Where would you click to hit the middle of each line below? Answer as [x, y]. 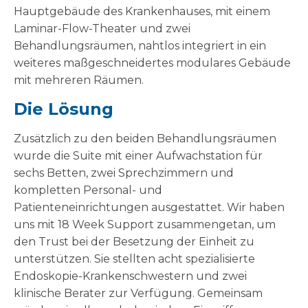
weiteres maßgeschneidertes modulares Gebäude [152, 63]
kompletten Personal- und [88, 190]
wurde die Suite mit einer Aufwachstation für [138, 156]
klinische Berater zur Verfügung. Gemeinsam [138, 294]
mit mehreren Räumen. [80, 80]
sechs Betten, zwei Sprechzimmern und [124, 173]
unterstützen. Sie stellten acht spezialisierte [134, 259]
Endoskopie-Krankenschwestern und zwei [130, 276]
